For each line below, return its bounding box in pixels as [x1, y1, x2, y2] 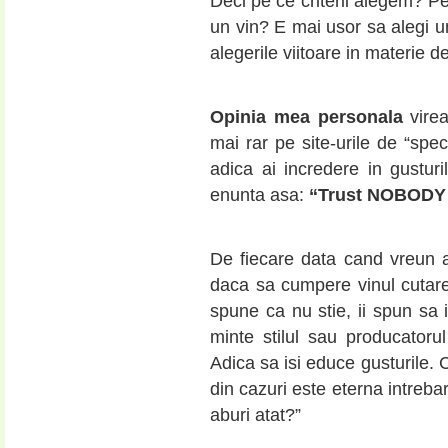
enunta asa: [210, 184, 309, 205]
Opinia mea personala [210, 106, 403, 127]
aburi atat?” [210, 405, 301, 426]
